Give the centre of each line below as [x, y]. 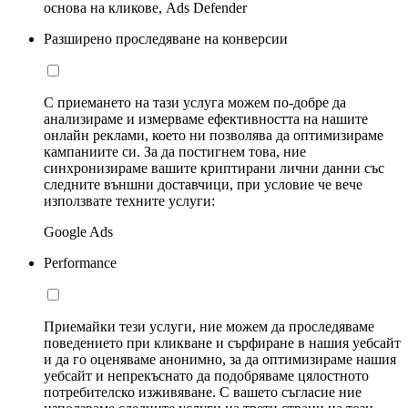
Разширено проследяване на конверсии [166, 39]
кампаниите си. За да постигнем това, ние [175, 152]
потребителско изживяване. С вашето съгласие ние [203, 393]
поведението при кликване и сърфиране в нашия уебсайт [222, 343]
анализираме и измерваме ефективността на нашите [206, 119]
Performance [80, 263]
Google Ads [78, 232]
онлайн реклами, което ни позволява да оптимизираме [214, 136]
